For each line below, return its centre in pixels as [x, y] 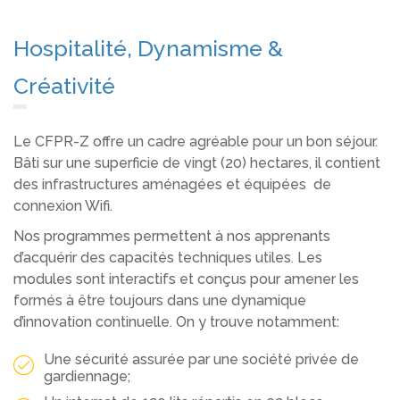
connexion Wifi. [63, 206]
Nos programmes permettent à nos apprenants [172, 236]
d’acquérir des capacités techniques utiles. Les [168, 257]
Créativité [64, 86]
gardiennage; [87, 376]
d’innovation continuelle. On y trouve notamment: [176, 321]
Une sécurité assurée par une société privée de [201, 359]
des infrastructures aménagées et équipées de [172, 184]
